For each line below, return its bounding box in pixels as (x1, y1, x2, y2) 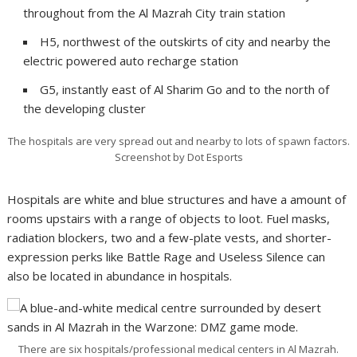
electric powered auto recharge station (23, 53, 239, 69)
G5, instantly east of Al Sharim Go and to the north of (40, 81, 330, 98)
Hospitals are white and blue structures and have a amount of (7, 190, 347, 207)
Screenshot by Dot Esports (114, 149, 243, 164)
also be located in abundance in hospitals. (7, 267, 233, 284)
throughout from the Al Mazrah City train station (23, 5, 286, 22)
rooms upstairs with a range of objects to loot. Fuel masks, (7, 210, 331, 226)
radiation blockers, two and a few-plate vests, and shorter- (7, 229, 332, 245)
